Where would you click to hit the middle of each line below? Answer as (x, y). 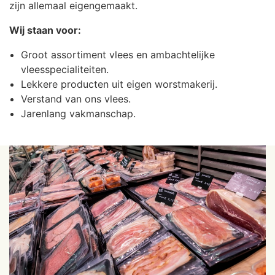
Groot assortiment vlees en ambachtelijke (118, 54)
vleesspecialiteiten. (65, 69)
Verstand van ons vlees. (76, 99)
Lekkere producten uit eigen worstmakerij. (119, 84)
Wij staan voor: (45, 30)
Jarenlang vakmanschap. (78, 113)
